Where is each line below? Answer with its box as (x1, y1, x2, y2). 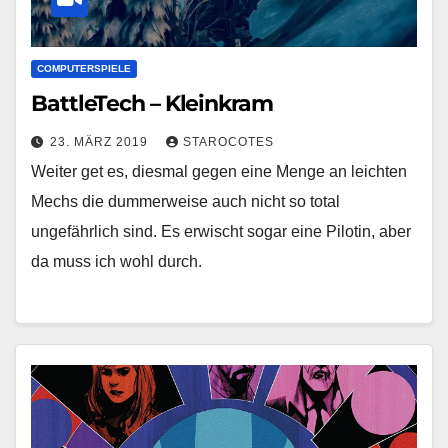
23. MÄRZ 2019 (50, 135, 152, 150)
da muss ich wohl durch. (31, 253, 202, 271)
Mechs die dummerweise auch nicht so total (31, 193, 340, 211)
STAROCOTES (183, 135, 274, 150)
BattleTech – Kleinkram (31, 90, 273, 118)
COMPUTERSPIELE (37, 63, 131, 75)
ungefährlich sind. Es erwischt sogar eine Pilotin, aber (31, 223, 411, 241)
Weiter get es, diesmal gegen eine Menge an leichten (31, 163, 407, 181)
